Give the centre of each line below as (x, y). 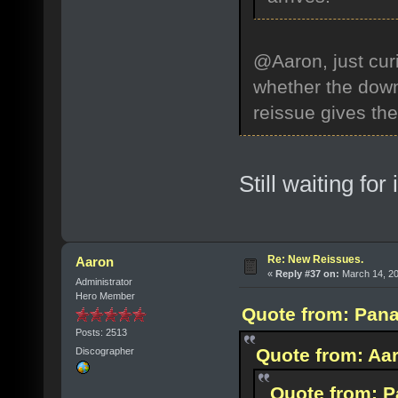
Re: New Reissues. (315, 259)
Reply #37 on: (307, 273)
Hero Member (105, 295)
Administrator (103, 281)
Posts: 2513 (101, 332)
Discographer (104, 351)
